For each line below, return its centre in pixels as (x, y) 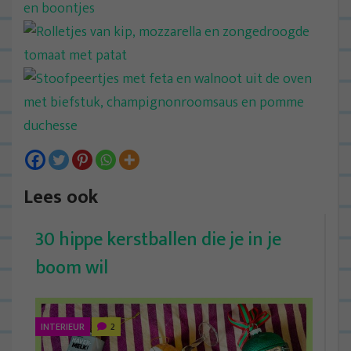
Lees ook (61, 197)
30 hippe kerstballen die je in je (158, 239)
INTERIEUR (63, 326)
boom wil (72, 268)
